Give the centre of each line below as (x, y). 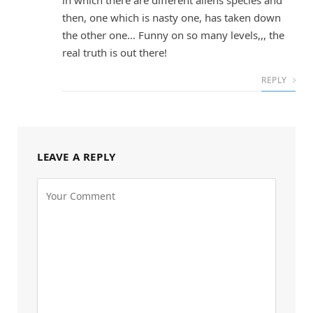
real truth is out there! (115, 53)
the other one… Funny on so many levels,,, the (173, 35)
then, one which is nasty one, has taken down (172, 18)
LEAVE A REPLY (77, 157)
